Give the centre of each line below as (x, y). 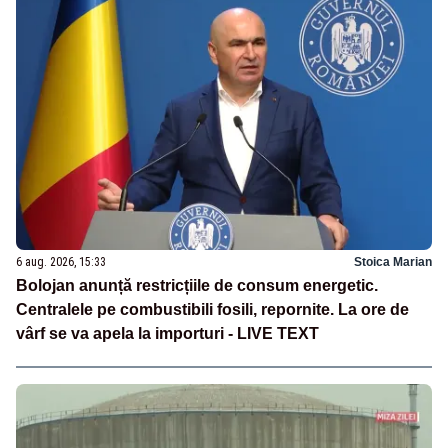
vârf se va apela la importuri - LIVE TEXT (167, 333)
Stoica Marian (393, 261)
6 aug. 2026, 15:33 (61, 261)
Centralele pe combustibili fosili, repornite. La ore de (212, 309)
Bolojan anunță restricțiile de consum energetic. (197, 285)
